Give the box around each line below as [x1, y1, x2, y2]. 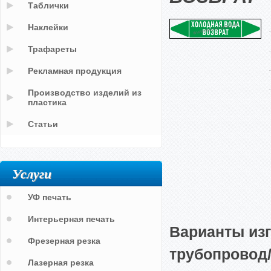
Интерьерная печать [28, 214, 115, 224]
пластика [28, 97, 67, 107]
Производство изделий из [28, 88, 142, 97]
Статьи [28, 119, 58, 129]
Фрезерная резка [28, 236, 100, 246]
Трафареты [28, 44, 77, 54]
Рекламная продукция [28, 66, 122, 76]
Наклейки [28, 22, 68, 32]
